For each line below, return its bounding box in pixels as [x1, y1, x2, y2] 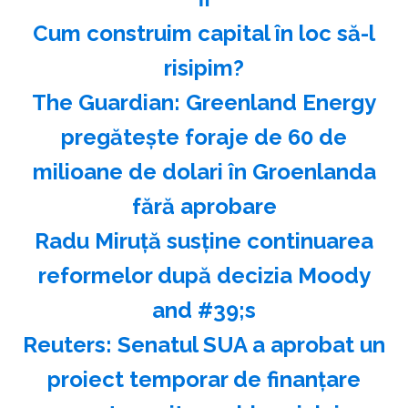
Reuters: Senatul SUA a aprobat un [23, 331, 385, 358]
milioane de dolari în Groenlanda [32, 158, 376, 185]
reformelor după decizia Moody [37, 261, 371, 289]
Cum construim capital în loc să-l [33, 19, 375, 46]
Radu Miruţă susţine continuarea [35, 227, 373, 254]
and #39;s [152, 296, 256, 323]
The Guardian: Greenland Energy [32, 88, 376, 116]
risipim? [164, 54, 244, 81]
